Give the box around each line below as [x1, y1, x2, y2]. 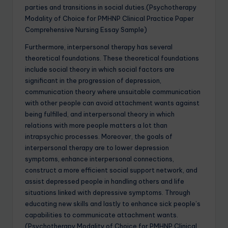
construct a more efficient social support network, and [25, 165, 197, 174]
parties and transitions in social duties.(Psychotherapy [25, 3, 196, 11]
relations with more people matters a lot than [25, 121, 167, 129]
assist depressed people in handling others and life [25, 177, 184, 185]
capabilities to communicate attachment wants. [25, 210, 178, 219]
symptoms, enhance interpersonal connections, [25, 154, 174, 163]
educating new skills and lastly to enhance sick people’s [25, 199, 201, 208]
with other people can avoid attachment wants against [25, 98, 199, 107]
